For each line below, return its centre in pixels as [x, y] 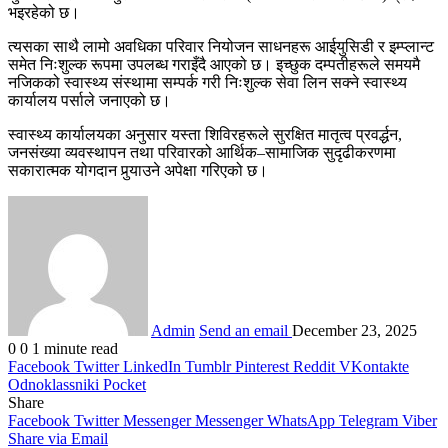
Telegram [368, 420]
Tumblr [208, 366]
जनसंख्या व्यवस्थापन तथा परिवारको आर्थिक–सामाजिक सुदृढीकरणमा [202, 152]
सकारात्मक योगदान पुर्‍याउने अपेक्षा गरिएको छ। [138, 170]
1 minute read [75, 348]
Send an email [243, 330]
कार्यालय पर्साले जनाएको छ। [89, 100]
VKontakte [374, 366]
